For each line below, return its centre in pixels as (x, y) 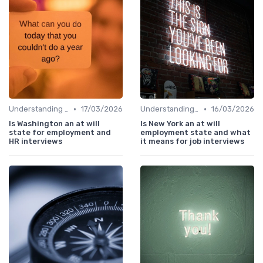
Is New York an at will (180, 124)
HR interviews (36, 141)
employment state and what (195, 133)
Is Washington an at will (54, 124)
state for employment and (60, 133)
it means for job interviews (192, 141)
